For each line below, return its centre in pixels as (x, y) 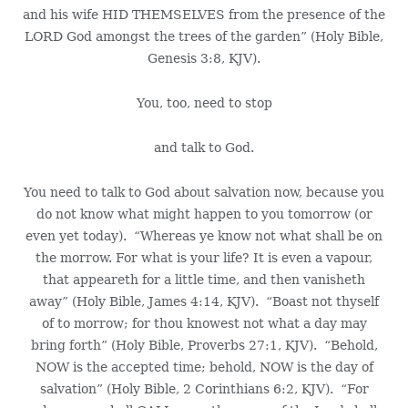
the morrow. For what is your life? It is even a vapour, (204, 257)
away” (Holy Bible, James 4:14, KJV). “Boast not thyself (204, 301)
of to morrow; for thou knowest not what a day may (204, 323)
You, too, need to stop (204, 102)
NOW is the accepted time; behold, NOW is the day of (204, 367)
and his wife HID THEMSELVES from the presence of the (204, 14)
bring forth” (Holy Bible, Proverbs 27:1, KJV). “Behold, (204, 345)
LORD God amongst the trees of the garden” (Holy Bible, (204, 36)
